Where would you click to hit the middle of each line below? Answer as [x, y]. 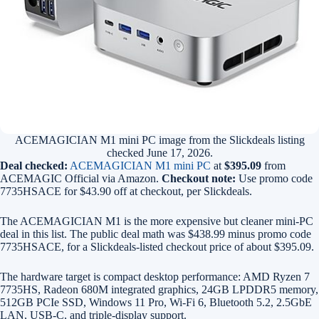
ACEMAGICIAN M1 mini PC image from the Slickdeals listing [159, 140]
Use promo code [274, 178]
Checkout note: [199, 178]
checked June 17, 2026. [159, 153]
